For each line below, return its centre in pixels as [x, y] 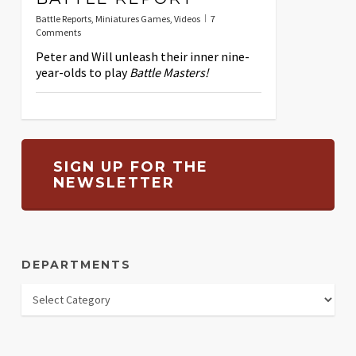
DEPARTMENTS [76, 265]
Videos [187, 19]
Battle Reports [63, 19]
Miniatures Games [132, 19]
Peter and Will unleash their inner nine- [142, 57]
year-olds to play [82, 73]
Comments [58, 33]
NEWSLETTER [114, 183]
